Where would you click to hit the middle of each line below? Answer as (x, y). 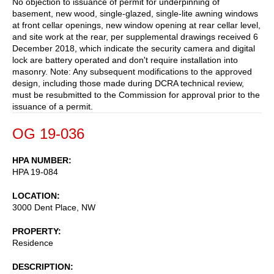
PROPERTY (35, 231)
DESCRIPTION (41, 266)
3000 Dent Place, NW (54, 207)
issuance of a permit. (53, 106)
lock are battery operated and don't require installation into (125, 60)
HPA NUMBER (40, 160)
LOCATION (35, 195)
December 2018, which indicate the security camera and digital (134, 48)
